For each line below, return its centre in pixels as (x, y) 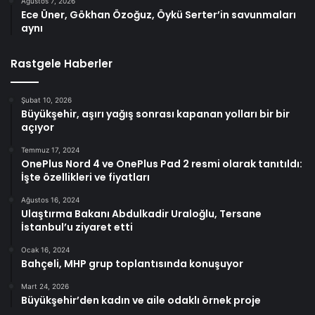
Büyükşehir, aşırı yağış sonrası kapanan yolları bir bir (155, 114)
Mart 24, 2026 (45, 287)
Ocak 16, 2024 (45, 250)
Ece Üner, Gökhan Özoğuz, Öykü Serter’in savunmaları (159, 15)
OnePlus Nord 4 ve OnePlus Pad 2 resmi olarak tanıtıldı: (162, 164)
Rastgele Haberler (62, 64)
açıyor (38, 128)
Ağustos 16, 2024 (50, 200)
